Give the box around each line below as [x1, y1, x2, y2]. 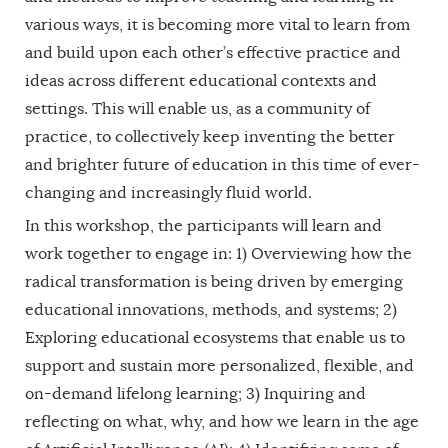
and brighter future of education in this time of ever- [25, 155, 420, 174]
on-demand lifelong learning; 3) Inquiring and [25, 384, 366, 403]
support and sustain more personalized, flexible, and [25, 356, 414, 375]
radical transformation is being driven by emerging [25, 272, 403, 291]
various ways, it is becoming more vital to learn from [25, 15, 410, 34]
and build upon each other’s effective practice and [25, 43, 401, 62]
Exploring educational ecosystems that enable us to [25, 328, 405, 347]
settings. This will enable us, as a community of [25, 99, 370, 118]
